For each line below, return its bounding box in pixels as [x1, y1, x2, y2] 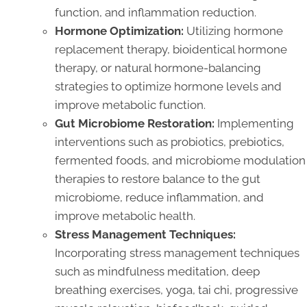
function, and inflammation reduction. [55, 5, 256, 19]
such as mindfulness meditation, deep [55, 264, 260, 278]
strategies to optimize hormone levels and [55, 79, 282, 93]
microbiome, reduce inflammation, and [55, 190, 264, 204]
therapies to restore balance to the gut [55, 171, 260, 186]
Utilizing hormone [184, 23, 283, 38]
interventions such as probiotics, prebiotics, [55, 134, 284, 149]
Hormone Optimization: [55, 23, 184, 38]
